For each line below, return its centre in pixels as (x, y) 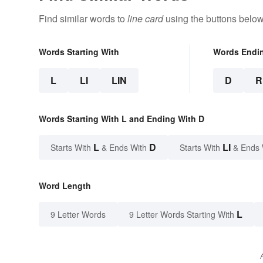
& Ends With (124, 148)
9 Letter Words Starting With (182, 215)
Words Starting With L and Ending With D (122, 119)
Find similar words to (83, 19)
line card (145, 19)
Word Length (65, 186)
